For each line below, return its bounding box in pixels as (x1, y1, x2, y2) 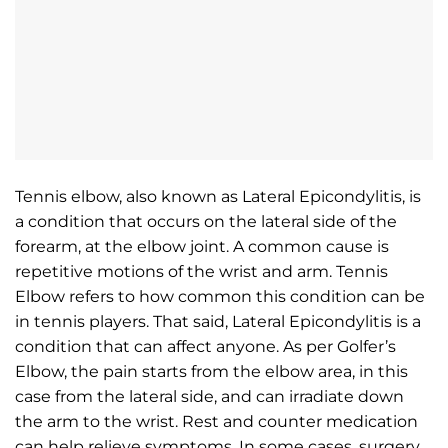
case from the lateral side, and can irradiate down (15, 386, 404, 406)
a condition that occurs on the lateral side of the (15, 211, 397, 231)
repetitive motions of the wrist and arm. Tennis (15, 261, 388, 281)
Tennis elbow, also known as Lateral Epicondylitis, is (15, 186, 421, 206)
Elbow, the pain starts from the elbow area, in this (15, 361, 408, 381)
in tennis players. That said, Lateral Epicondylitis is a (15, 311, 421, 331)
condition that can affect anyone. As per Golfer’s (15, 336, 396, 356)
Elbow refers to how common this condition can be (15, 286, 425, 306)
